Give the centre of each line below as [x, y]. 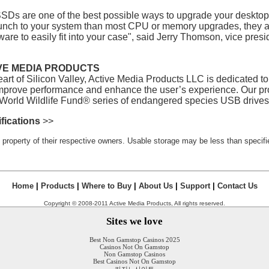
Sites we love [134, 221]
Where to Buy [106, 186]
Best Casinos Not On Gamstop [134, 261]
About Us [156, 186]
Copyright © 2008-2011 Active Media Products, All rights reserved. [134, 203]
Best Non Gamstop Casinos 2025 [134, 239]
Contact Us [237, 186]
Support [195, 186]
